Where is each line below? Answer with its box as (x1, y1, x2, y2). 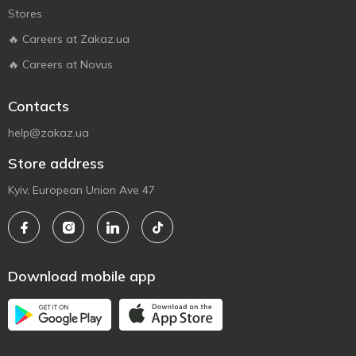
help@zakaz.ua (8, 126, 89, 140)
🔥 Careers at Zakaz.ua (8, 32, 130, 46)
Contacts (8, 97, 69, 115)
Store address (8, 154, 104, 172)
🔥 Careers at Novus (8, 57, 113, 72)
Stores (8, 6, 42, 21)
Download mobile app (8, 267, 156, 285)
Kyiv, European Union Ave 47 (8, 183, 155, 197)
